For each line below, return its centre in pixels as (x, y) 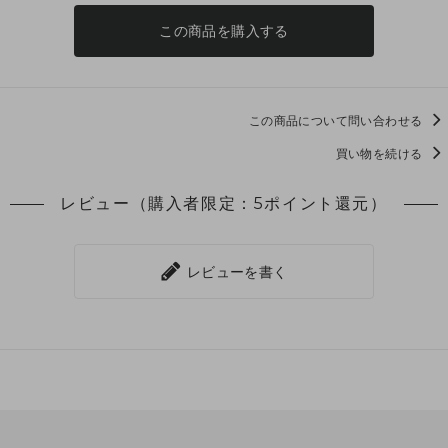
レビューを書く (235, 271)
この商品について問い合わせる (337, 120)
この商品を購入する (224, 30)
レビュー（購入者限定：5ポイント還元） (224, 204)
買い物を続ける (380, 154)
